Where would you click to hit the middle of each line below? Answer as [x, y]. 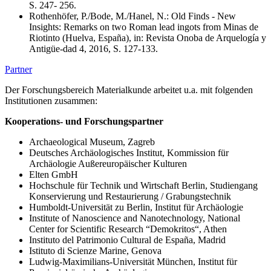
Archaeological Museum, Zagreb [92, 142]
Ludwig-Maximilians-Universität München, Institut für [133, 261]
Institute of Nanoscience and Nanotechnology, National [135, 218]
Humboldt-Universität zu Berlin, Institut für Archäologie [136, 207]
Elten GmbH [54, 174]
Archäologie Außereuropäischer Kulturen [108, 163]
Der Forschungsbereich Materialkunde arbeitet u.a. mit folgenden [129, 90]
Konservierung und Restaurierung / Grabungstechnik [130, 196]
